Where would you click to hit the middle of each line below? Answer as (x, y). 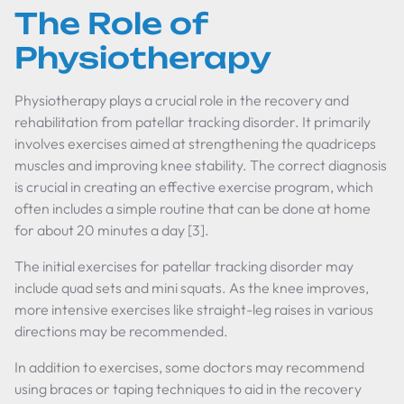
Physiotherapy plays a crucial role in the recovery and (182, 100)
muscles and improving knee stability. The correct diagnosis (201, 165)
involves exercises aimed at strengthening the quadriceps (195, 143)
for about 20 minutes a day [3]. (112, 230)
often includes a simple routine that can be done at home (193, 208)
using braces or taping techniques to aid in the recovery (188, 389)
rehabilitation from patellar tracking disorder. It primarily (193, 122)
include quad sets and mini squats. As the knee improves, (192, 288)
